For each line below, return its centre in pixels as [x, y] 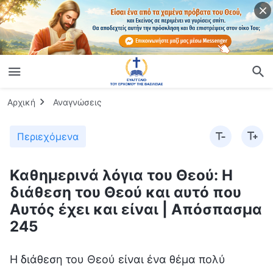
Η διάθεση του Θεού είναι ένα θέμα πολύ [118, 259]
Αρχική [21, 102]
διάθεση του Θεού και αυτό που [126, 192]
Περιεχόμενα [48, 136]
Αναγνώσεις [77, 102]
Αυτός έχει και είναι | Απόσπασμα [136, 209]
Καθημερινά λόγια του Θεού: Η [121, 175]
